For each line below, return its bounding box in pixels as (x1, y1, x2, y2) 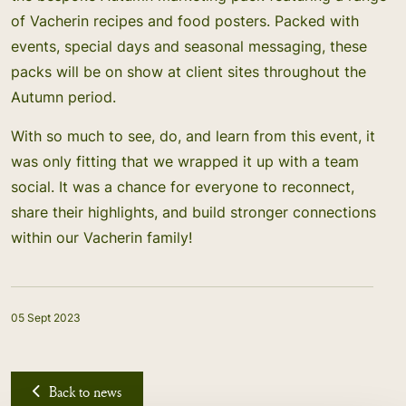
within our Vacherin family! (11, 228, 192, 246)
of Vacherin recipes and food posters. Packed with (11, 12, 359, 30)
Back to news (49, 382, 121, 401)
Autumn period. (11, 88, 116, 106)
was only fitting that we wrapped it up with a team (11, 152, 359, 170)
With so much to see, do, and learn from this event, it (11, 127, 375, 145)
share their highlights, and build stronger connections (11, 203, 376, 221)
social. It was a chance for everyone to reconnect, (11, 178, 354, 196)
